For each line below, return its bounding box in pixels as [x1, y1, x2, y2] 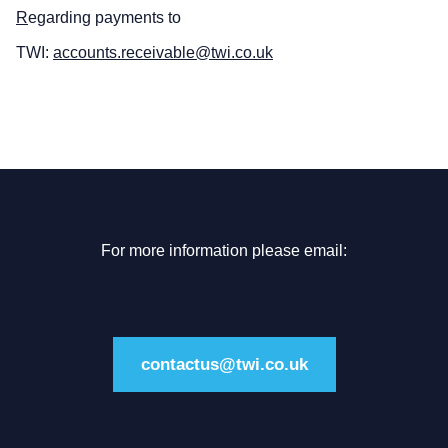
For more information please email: [101, 242, 347, 260]
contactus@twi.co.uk [140, 355, 308, 375]
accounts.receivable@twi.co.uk [53, 44, 273, 62]
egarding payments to [28, 9, 181, 27]
